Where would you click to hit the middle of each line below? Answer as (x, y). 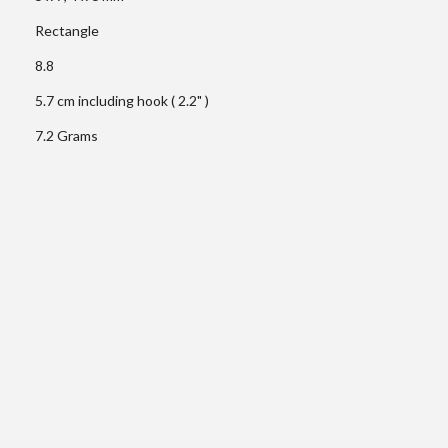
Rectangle (66, 31)
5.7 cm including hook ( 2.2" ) (121, 101)
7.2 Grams (66, 136)
